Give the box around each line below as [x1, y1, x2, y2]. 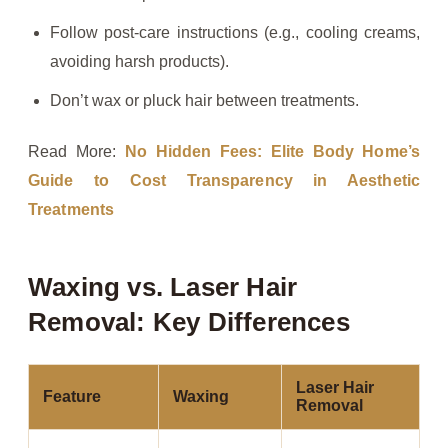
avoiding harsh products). [50, 53, 229, 71]
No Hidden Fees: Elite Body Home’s [124, 143, 420, 161]
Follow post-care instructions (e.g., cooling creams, [50, 24, 420, 42]
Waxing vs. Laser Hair [28, 272, 298, 303]
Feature [43, 388, 101, 406]
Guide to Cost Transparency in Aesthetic [28, 172, 420, 190]
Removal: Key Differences [28, 307, 350, 338]
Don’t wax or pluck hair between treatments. [50, 92, 359, 110]
